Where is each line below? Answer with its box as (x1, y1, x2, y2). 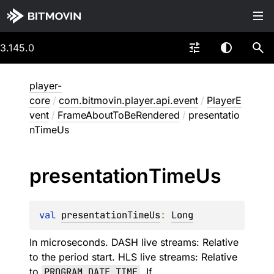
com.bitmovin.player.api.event (59, 94, 198, 106)
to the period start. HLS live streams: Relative (29, 251, 237, 263)
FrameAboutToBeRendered (57, 109, 180, 121)
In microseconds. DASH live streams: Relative (29, 236, 239, 248)
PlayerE (207, 94, 242, 106)
